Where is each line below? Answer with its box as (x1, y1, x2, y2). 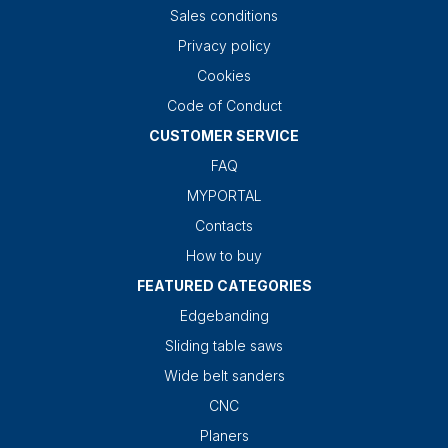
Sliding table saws (165, 337, 283, 355)
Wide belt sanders (163, 367, 285, 385)
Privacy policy (177, 37, 271, 55)
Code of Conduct (166, 97, 282, 115)
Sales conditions (170, 7, 278, 25)
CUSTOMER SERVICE (149, 127, 299, 145)
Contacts (195, 217, 253, 235)
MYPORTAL (186, 187, 262, 205)
